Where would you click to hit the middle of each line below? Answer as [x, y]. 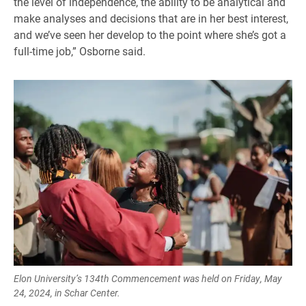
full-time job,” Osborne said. [80, 51]
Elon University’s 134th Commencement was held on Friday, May [148, 278]
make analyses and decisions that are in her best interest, [151, 18]
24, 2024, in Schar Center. [67, 292]
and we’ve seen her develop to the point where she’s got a [150, 34]
